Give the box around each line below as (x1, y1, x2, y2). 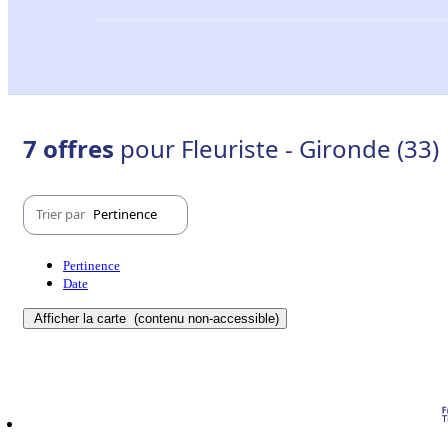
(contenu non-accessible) (130, 310, 279, 326)
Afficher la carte (34, 310, 130, 326)
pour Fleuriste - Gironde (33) (120, 131, 439, 165)
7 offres (23, 131, 120, 165)
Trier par (36, 205, 88, 224)
